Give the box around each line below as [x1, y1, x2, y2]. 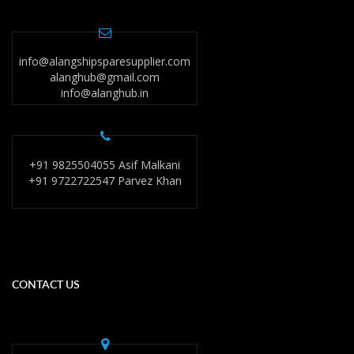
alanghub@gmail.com [50, 70, 160, 85]
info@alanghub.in [61, 85, 149, 101]
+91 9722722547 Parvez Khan [28, 173, 182, 189]
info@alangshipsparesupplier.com [19, 54, 190, 70]
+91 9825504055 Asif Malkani [29, 157, 180, 173]
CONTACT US [12, 277, 80, 292]
